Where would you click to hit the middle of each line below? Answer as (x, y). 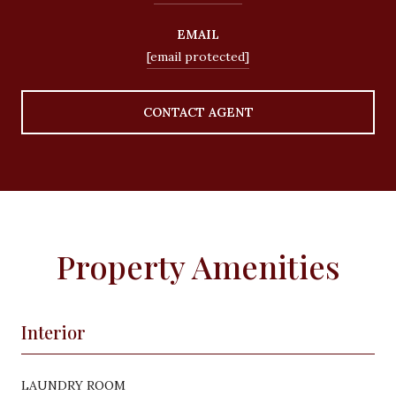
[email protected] (198, 56)
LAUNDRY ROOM (73, 385)
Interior (53, 331)
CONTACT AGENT (198, 112)
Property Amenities (198, 266)
